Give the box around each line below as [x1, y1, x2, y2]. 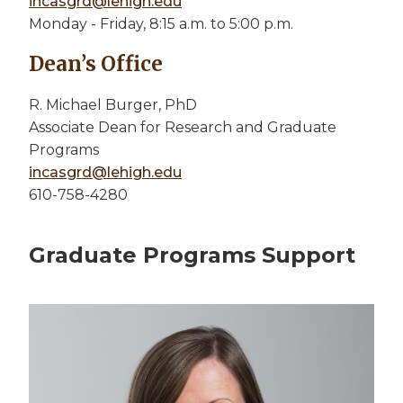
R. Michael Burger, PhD [29, 95, 197, 113]
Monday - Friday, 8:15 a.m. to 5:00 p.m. [29, 14, 293, 32]
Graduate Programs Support [29, 241, 355, 268]
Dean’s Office [29, 50, 163, 76]
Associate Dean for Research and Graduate [29, 118, 336, 136]
